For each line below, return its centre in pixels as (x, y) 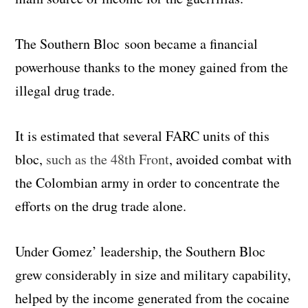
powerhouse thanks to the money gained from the (152, 67)
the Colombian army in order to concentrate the (148, 183)
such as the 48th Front (108, 159)
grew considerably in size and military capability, (153, 275)
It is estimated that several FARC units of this (143, 136)
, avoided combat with (231, 159)
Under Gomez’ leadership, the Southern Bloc (141, 252)
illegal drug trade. (65, 91)
